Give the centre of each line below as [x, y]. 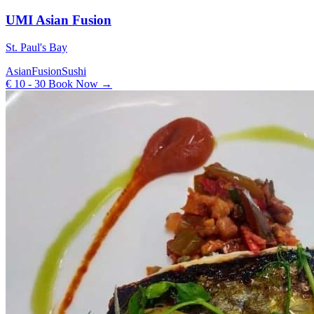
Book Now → [79, 83]
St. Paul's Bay [36, 47]
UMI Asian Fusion [59, 20]
